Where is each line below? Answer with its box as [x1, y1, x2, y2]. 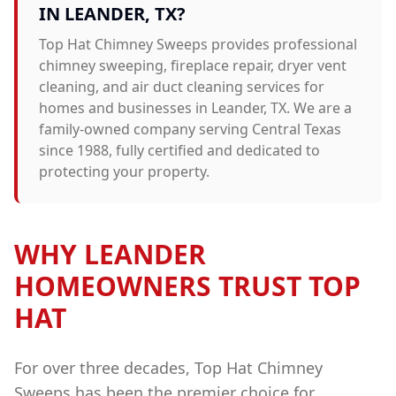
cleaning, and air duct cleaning [39, 77, 243, 96]
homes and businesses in [39, 98, 211, 118]
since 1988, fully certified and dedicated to [39, 141, 320, 160]
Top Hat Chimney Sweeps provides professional [39, 34, 357, 54]
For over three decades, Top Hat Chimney [14, 357, 323, 378]
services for [243, 77, 324, 96]
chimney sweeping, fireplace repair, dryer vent [39, 56, 346, 75]
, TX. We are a [263, 98, 352, 118]
